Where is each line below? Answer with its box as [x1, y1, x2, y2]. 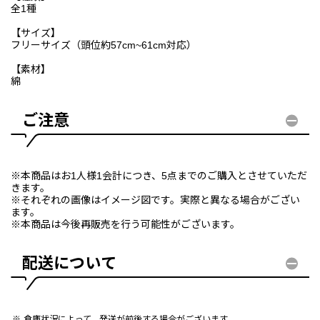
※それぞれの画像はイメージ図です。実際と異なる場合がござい [11, 194, 300, 206]
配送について [22, 254, 116, 273]
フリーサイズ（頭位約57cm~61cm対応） [11, 39, 196, 51]
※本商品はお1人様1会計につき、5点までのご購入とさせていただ [11, 170, 307, 182]
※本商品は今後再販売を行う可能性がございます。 [11, 219, 240, 231]
